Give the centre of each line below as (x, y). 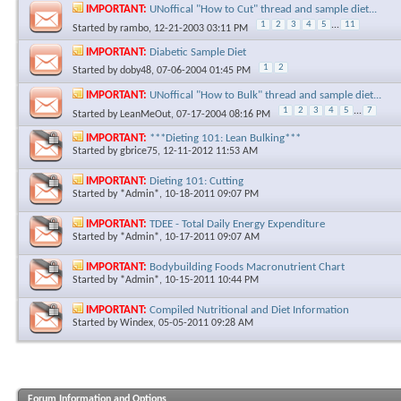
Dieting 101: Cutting (196, 181)
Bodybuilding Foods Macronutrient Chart (247, 267)
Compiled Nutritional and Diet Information (249, 310)
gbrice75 (139, 151)
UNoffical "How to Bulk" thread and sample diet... (265, 95)
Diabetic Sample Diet (198, 52)
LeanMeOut (145, 114)
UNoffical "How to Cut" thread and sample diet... (263, 9)
